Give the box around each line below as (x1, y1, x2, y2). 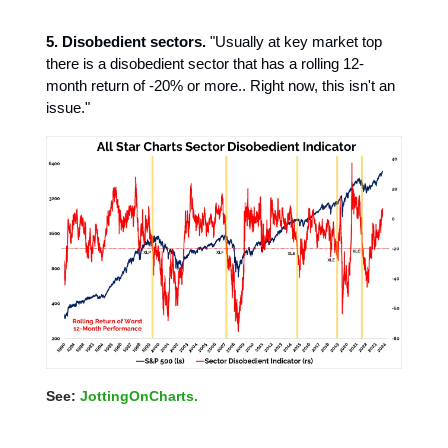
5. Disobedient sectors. (46, 32, 206, 50)
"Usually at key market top (206, 32, 382, 50)
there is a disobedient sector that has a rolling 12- (46, 54, 364, 72)
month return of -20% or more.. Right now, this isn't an (46, 76, 395, 94)
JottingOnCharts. (80, 387, 198, 404)
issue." (46, 98, 90, 116)
